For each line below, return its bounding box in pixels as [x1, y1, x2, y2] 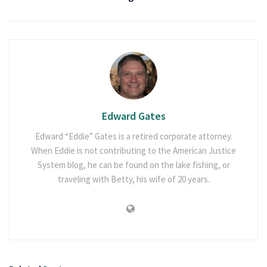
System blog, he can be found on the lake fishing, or [37, 159, 230, 171]
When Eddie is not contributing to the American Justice [31, 145, 236, 157]
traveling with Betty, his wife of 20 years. [57, 173, 210, 185]
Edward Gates [101, 109, 166, 123]
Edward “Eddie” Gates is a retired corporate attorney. [35, 131, 232, 142]
